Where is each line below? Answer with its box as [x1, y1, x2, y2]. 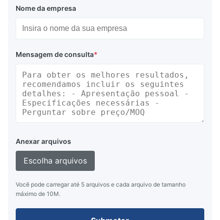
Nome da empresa [16, 3, 76, 12]
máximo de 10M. [16, 190, 60, 197]
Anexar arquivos [16, 137, 71, 145]
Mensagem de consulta [16, 50, 94, 58]
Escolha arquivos [24, 155, 87, 165]
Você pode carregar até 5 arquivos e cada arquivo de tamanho [16, 180, 186, 188]
